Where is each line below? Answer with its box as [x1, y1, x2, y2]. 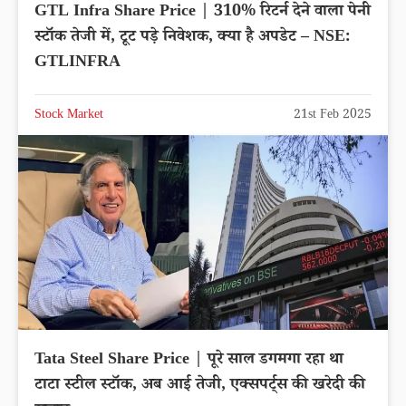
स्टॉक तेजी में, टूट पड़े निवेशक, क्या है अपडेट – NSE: [34, 25, 350, 52]
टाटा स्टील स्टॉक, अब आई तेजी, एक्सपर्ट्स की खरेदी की [34, 372, 365, 399]
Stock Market [34, 106, 103, 127]
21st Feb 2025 [294, 106, 372, 127]
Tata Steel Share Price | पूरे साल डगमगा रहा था [34, 347, 343, 373]
